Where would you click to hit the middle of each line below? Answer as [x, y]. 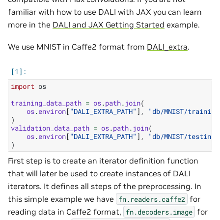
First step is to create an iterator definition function [103, 160]
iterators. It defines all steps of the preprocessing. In [105, 186]
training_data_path [46, 103]
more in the [30, 25]
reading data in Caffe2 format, [66, 211]
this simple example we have [62, 199]
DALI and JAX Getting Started [109, 25]
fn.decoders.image [159, 212]
